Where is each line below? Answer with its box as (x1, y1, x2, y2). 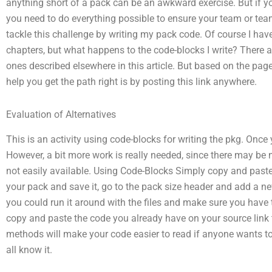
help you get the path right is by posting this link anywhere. (6, 76, 257, 87)
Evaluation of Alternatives (6, 109, 116, 120)
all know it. (6, 243, 52, 256)
